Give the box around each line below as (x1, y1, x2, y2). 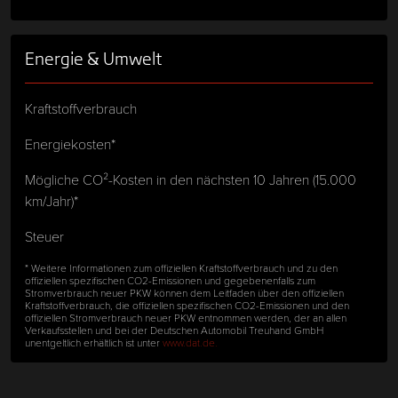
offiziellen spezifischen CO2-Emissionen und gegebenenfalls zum (25, 272, 315, 287)
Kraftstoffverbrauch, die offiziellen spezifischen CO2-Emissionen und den (25, 297, 349, 312)
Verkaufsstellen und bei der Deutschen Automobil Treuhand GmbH (25, 322, 323, 337)
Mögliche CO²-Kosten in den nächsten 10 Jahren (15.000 (25, 169, 356, 188)
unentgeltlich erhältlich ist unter (25, 334, 163, 349)
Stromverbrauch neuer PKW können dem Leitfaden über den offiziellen (25, 284, 344, 299)
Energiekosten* (25, 133, 115, 153)
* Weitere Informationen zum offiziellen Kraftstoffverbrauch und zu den (25, 259, 338, 275)
